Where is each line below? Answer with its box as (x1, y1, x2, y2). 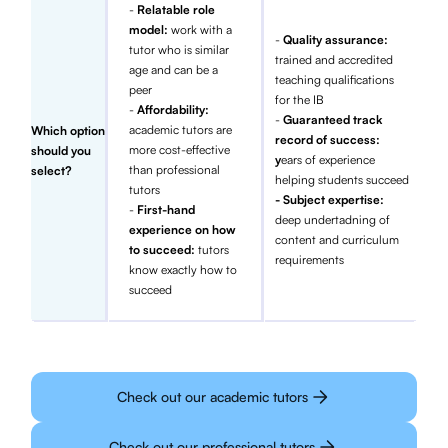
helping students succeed (274, 172, 409, 188)
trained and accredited (274, 52, 393, 68)
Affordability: (137, 102, 210, 118)
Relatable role (137, 2, 216, 18)
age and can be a (129, 62, 219, 78)
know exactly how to (129, 262, 238, 278)
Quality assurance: (282, 32, 388, 48)
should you (31, 143, 91, 159)
